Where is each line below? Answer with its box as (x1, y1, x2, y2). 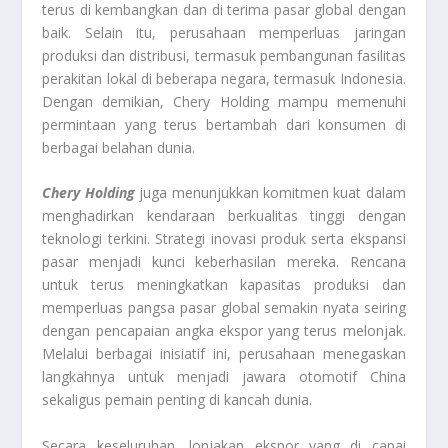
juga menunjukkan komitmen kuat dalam (134, 183, 406, 203)
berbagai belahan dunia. (42, 137, 196, 157)
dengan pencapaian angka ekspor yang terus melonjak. (42, 321, 406, 341)
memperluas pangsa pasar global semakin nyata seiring (42, 298, 406, 318)
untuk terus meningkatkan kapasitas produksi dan (42, 275, 406, 295)
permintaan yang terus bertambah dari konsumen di (42, 114, 406, 134)
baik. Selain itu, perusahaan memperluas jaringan (42, 22, 406, 42)
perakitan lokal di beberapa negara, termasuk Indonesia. (42, 68, 406, 88)
